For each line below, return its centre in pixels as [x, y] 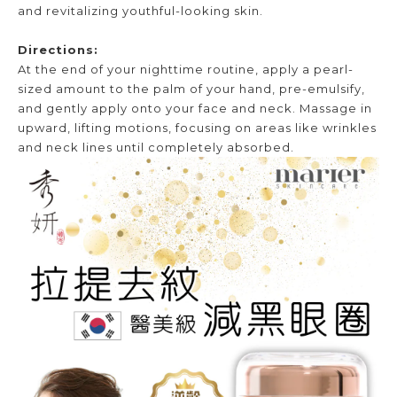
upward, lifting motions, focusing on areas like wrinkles [197, 127]
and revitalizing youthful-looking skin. [140, 10]
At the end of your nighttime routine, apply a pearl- [186, 69]
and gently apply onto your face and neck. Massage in [195, 108]
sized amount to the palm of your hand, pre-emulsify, [191, 88]
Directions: [58, 49]
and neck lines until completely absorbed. [156, 147]
